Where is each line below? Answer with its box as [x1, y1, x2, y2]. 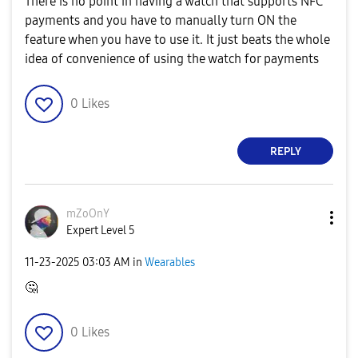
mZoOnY [66, 207, 109, 221]
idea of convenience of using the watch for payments [25, 51, 319, 66]
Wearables [145, 255, 195, 269]
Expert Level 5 [66, 224, 135, 237]
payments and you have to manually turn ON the [25, 13, 296, 28]
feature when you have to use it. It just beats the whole [25, 32, 330, 47]
